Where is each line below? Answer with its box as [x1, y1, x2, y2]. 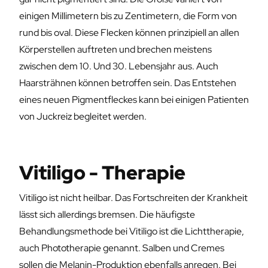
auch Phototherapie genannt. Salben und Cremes [19, 242, 224, 254]
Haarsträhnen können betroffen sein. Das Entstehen [19, 77, 236, 89]
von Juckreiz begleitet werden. [19, 110, 147, 123]
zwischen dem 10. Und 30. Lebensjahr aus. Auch [19, 60, 218, 72]
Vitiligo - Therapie [19, 160, 185, 185]
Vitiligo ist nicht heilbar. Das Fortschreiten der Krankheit [19, 191, 248, 204]
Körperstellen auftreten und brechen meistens [19, 43, 212, 56]
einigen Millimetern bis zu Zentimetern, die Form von [19, 10, 237, 22]
